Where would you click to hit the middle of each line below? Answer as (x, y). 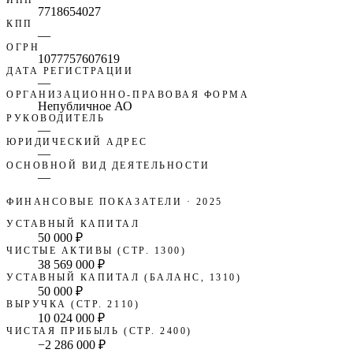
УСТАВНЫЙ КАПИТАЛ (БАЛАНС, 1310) (124, 277)
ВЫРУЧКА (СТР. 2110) (73, 304)
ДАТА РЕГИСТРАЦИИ (70, 71)
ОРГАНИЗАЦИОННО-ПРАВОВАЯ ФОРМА (128, 94)
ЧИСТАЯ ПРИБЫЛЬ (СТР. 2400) (99, 331)
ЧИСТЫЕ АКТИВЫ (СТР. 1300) (97, 250)
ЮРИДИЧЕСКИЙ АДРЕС (77, 141)
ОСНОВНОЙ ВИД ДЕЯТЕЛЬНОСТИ (108, 165)
